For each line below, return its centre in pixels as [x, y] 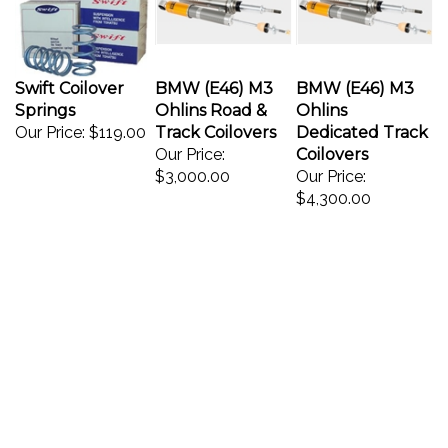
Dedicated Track [362, 122]
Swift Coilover [69, 78]
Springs [45, 100]
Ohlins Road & [211, 100]
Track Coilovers [215, 122]
